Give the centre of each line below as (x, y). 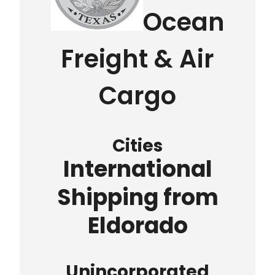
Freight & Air (137, 59)
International (137, 169)
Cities (137, 146)
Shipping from (137, 198)
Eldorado (137, 226)
